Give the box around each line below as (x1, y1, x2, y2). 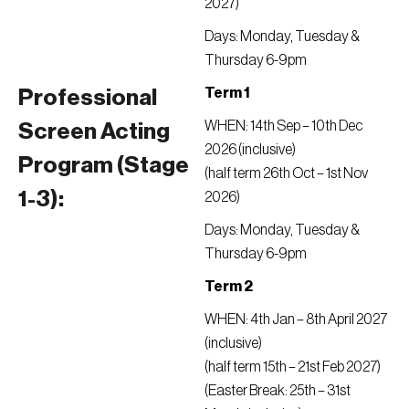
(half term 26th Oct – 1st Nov (204, 166, 368, 181)
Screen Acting (18, 121, 170, 143)
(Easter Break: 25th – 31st (204, 383, 351, 398)
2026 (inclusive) (204, 142, 296, 157)
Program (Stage (18, 154, 189, 177)
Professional (18, 87, 157, 110)
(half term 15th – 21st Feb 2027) (204, 360, 381, 374)
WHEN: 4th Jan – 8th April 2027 (204, 312, 387, 327)
